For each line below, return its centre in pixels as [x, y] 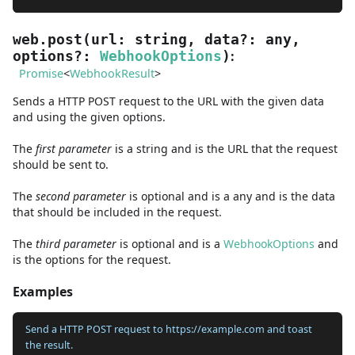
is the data [307, 196]
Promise [41, 73]
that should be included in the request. [117, 212]
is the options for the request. [92, 259]
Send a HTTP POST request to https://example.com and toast [169, 329]
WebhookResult [112, 73]
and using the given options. [89, 116]
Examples [43, 291]
